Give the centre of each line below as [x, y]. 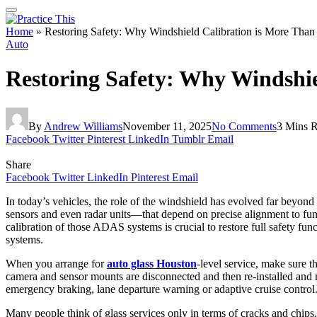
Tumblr [188, 139]
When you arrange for [56, 263]
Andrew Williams [83, 126]
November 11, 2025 [167, 126]
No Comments [244, 126]
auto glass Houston [152, 263]
